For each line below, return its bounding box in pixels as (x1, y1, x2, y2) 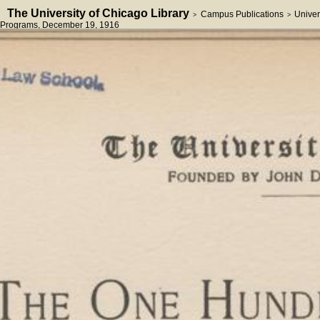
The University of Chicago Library (7, 7, 189, 19)
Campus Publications (200, 9, 284, 19)
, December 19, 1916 (38, 20, 119, 30)
